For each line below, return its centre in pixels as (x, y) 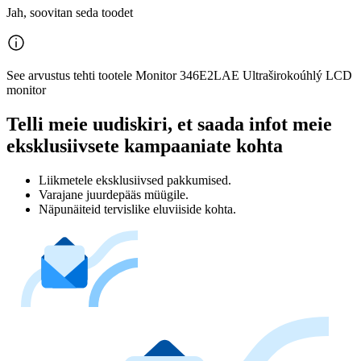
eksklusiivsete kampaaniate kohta (145, 145)
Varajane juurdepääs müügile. (114, 194)
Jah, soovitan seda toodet (70, 12)
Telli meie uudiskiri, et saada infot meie (169, 124)
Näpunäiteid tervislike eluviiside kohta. (137, 209)
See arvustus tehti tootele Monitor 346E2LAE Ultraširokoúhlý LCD (179, 75)
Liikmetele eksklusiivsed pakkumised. (135, 180)
